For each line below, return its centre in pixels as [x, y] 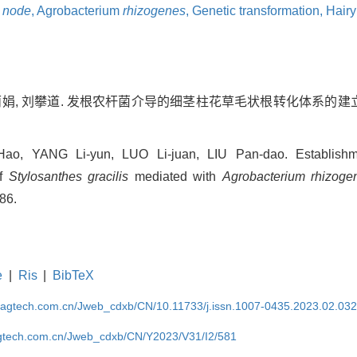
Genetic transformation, [259, 11]
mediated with [175, 177]
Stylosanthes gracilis [69, 177]
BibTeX [74, 276]
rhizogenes [154, 11]
